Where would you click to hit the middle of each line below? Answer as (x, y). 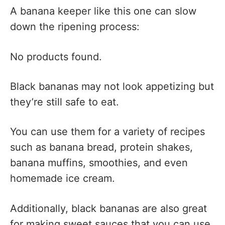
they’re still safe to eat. (65, 102)
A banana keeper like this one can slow (103, 11)
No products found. (56, 57)
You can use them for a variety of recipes (107, 132)
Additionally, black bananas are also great (108, 208)
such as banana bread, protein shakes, (101, 147)
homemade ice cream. (63, 179)
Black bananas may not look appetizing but (112, 87)
